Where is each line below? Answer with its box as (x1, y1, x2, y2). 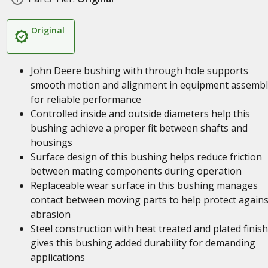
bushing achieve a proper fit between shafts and (30, 121, 248, 135)
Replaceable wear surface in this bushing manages (30, 179, 258, 192)
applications (30, 251, 85, 264)
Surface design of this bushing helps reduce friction (30, 150, 262, 163)
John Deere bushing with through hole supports (30, 64, 248, 77)
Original (31, 25, 65, 36)
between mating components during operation (30, 165, 242, 178)
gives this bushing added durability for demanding (30, 236, 255, 249)
